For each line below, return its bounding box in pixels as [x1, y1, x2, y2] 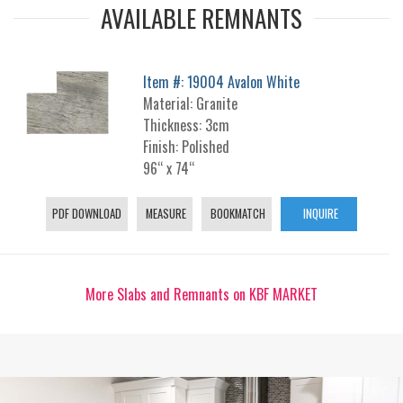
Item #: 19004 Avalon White [143, 71, 300, 93]
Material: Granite [143, 93, 238, 114]
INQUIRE [300, 205, 338, 222]
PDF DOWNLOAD [52, 205, 121, 222]
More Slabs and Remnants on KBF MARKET [85, 283, 318, 305]
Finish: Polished [143, 136, 230, 157]
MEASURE [143, 205, 186, 222]
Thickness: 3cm [143, 114, 230, 136]
